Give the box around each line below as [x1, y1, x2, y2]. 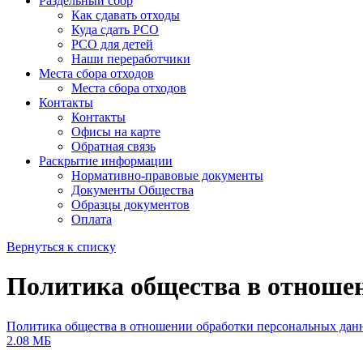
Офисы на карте [71, 125, 160, 139]
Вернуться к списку [6, 240, 116, 254]
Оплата [71, 212, 112, 226]
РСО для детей [71, 37, 153, 51]
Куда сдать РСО [71, 23, 159, 36]
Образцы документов [71, 198, 190, 211]
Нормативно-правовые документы [71, 169, 263, 182]
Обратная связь [71, 139, 156, 153]
